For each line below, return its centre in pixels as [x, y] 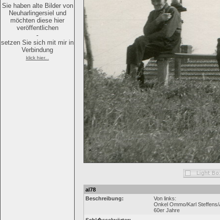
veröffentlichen [37, 28]
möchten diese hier [37, 20]
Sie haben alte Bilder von [37, 6]
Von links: [165, 198]
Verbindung [37, 50]
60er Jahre [167, 210]
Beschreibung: [105, 198]
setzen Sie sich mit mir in [37, 42]
